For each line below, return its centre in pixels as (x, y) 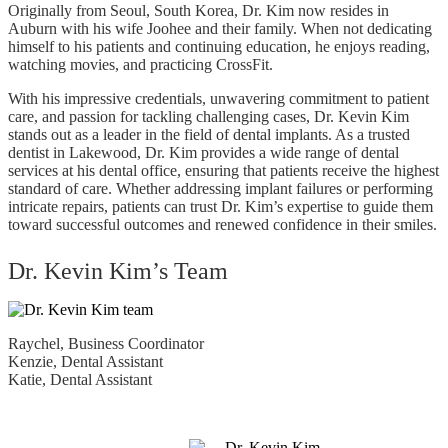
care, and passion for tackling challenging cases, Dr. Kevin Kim (208, 116)
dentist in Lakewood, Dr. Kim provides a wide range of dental (203, 152)
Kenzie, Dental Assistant (85, 361)
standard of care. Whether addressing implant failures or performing (220, 188)
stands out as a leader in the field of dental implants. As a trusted (209, 134)
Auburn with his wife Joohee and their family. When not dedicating (220, 28)
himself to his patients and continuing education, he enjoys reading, (219, 46)
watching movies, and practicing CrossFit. (140, 64)
